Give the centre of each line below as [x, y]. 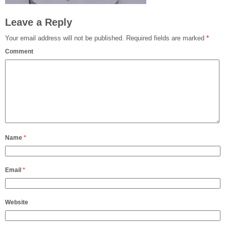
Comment [19, 52]
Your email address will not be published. [65, 38]
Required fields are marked [165, 38]
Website [17, 203]
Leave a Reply [39, 22]
